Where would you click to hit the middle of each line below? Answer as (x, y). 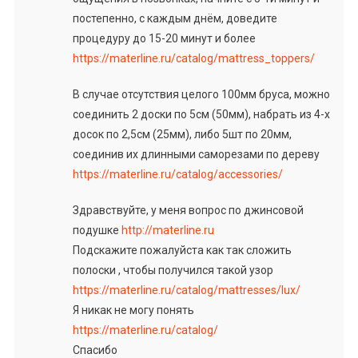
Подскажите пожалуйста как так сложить (182, 250)
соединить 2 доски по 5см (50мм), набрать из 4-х (201, 114)
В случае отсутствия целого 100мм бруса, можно (201, 94)
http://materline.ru (167, 230)
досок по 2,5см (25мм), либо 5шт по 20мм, (182, 134)
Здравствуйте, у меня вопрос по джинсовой (188, 210)
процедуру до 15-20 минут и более (164, 38)
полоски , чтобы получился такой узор (173, 270)
